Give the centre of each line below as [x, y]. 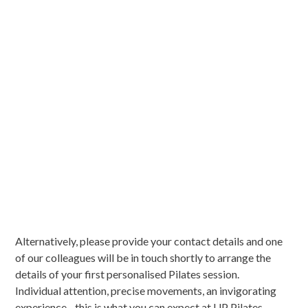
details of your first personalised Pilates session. [128, 274]
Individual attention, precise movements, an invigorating [146, 290]
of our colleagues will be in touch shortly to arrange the [143, 257]
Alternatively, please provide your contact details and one [149, 241]
